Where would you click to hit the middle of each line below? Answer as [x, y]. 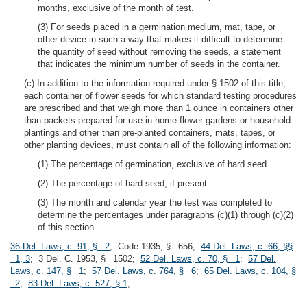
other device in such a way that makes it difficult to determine [160, 39]
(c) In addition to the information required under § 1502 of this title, [155, 83]
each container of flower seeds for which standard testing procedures [160, 96]
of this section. [67, 227]
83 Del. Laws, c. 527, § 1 [78, 283]
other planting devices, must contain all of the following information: [158, 145]
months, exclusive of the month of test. [116, 8]
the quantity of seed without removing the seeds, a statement [159, 52]
